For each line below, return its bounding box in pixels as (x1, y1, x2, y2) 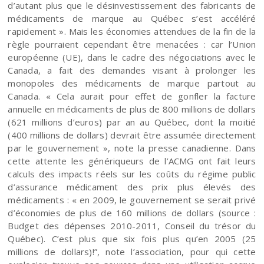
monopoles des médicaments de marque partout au (8, 77, 256, 89)
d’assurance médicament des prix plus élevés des (8, 180, 256, 193)
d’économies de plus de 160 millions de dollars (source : (8, 206, 256, 219)
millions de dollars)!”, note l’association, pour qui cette (8, 245, 256, 258)
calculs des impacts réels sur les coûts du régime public (8, 167, 256, 180)
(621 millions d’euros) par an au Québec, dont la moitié (8, 115, 256, 128)
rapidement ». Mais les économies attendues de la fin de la (8, 25, 256, 37)
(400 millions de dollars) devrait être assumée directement (8, 128, 256, 141)
